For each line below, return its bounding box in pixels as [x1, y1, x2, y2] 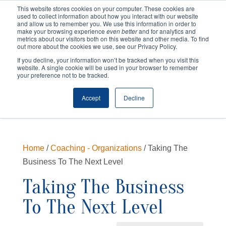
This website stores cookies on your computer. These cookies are [17, 4, 195, 13]
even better [106, 27, 139, 35]
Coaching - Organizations [50, 144, 142, 152]
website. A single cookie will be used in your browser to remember [17, 63, 198, 72]
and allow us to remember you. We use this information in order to [17, 19, 196, 28]
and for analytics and [139, 27, 196, 35]
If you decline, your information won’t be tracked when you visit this [17, 55, 199, 64]
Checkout [46, 79, 77, 87]
